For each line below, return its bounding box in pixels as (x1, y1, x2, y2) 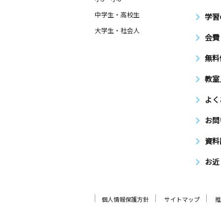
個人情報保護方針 (102, 194, 149, 203)
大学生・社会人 (95, 26, 140, 35)
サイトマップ (164, 194, 200, 203)
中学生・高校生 (95, 10, 140, 19)
